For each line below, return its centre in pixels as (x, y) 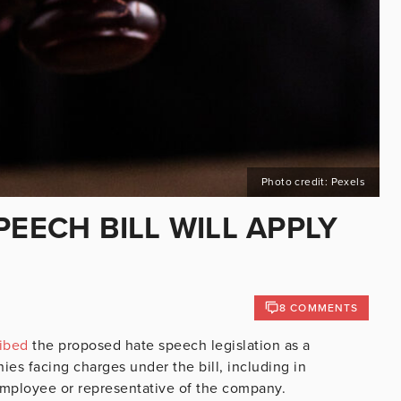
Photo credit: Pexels (313, 181)
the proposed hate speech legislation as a (169, 345)
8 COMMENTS (319, 307)
